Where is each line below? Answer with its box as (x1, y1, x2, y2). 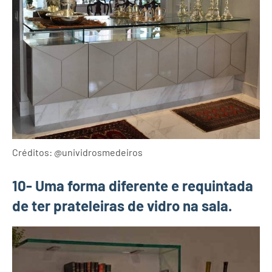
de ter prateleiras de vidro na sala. (12, 196, 232, 214)
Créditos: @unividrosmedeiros (12, 146, 143, 158)
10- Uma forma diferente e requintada (12, 176, 253, 194)
